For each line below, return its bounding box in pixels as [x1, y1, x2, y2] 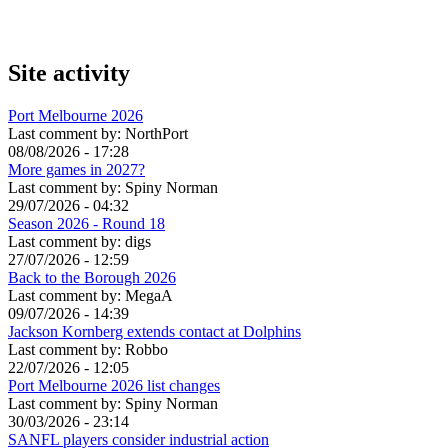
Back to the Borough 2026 [8, 268, 176, 286]
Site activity [8, 60, 130, 87]
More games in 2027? [8, 160, 145, 178]
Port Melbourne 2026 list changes [8, 376, 220, 394]
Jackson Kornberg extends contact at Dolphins [8, 322, 301, 340]
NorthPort [125, 124, 188, 142]
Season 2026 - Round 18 [8, 214, 165, 232]
